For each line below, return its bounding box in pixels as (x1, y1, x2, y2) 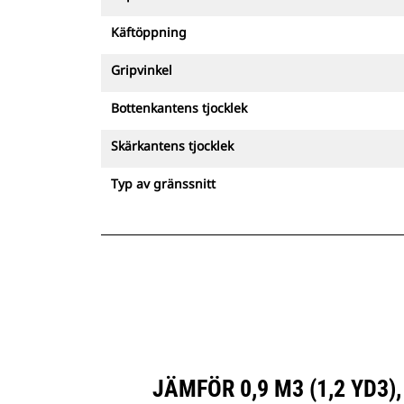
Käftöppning (111, 23, 187, 41)
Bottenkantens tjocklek (111, 99, 247, 116)
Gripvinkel (111, 61, 172, 78)
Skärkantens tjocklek (111, 137, 234, 154)
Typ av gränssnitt (111, 175, 216, 192)
